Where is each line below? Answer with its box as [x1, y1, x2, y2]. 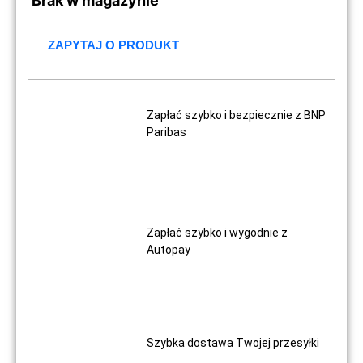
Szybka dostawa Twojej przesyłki [147, 336, 320, 350]
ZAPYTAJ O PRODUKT [48, 38, 179, 52]
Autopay [147, 243, 191, 257]
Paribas [147, 126, 187, 139]
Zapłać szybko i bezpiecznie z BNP [147, 109, 327, 122]
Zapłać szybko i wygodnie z [147, 226, 288, 240]
